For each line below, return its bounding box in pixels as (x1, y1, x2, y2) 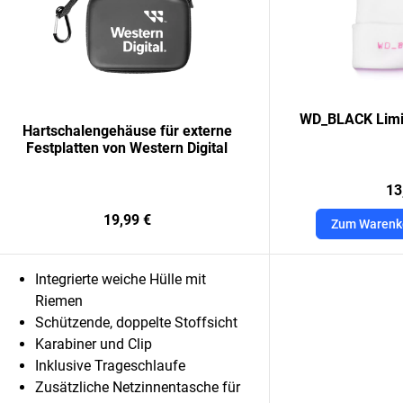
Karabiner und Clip (35, 336, 152, 353)
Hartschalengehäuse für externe (22, 122, 232, 139)
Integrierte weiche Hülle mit (35, 271, 206, 288)
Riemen (35, 292, 83, 309)
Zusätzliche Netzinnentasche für (35, 379, 240, 396)
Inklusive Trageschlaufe (35, 357, 185, 374)
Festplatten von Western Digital (26, 139, 228, 157)
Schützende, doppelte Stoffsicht (35, 314, 237, 331)
